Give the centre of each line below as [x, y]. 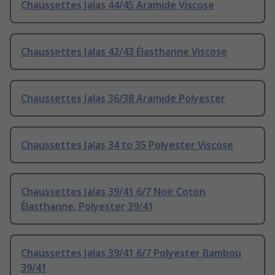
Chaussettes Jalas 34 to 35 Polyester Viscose [127, 145]
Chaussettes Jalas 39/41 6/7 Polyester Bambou [131, 253]
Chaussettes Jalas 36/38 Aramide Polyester [123, 99]
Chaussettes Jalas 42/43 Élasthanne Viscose [124, 52]
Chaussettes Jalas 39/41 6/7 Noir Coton [113, 192]
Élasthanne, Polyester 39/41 [87, 207]
